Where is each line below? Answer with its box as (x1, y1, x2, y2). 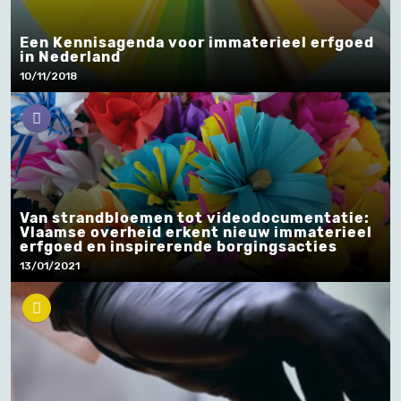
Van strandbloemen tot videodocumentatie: (20, 209, 370, 226)
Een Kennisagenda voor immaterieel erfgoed (20, 34, 374, 51)
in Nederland (20, 48, 121, 65)
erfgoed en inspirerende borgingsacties (20, 238, 337, 255)
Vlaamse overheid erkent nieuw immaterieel (20, 224, 372, 241)
